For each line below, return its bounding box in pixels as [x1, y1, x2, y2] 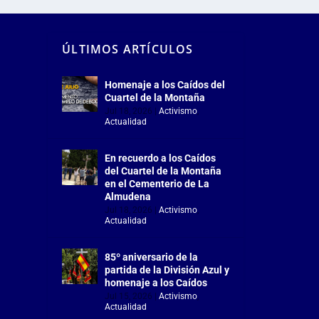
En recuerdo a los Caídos [105, 152, 216, 164]
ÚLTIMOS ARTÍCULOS [62, 41, 194, 58]
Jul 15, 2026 [105, 291, 153, 302]
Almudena [105, 191, 152, 203]
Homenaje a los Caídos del [105, 79, 226, 91]
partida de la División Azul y [105, 264, 230, 276]
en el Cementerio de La [105, 178, 210, 190]
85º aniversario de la [105, 251, 199, 263]
